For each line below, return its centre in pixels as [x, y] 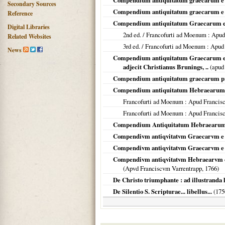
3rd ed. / [134, 46]
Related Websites [29, 36]
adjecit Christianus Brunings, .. [166, 67]
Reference [20, 13]
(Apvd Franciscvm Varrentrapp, [164, 168]
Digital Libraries [29, 27]
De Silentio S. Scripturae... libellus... [162, 191]
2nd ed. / [135, 35]
